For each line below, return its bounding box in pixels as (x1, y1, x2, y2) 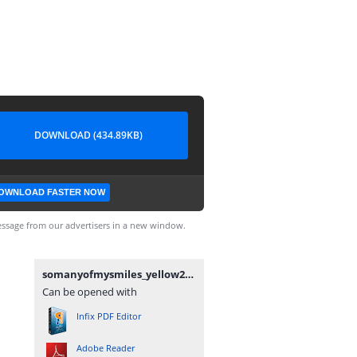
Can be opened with (42, 284, 137, 299)
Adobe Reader (76, 342, 135, 354)
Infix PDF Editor (76, 310, 141, 322)
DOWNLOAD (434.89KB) (34, 128, 143, 142)
